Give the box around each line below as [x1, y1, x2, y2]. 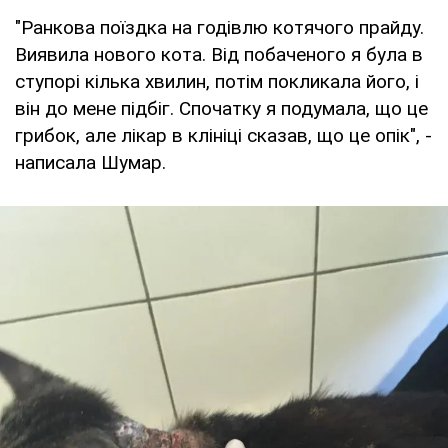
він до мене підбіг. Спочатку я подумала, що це [15, 96, 428, 120]
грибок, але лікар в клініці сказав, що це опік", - [15, 123, 432, 147]
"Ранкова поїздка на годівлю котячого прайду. [15, 15, 424, 39]
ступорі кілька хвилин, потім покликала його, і [15, 69, 419, 93]
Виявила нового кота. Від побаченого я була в [15, 42, 423, 66]
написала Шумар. [15, 150, 166, 174]
